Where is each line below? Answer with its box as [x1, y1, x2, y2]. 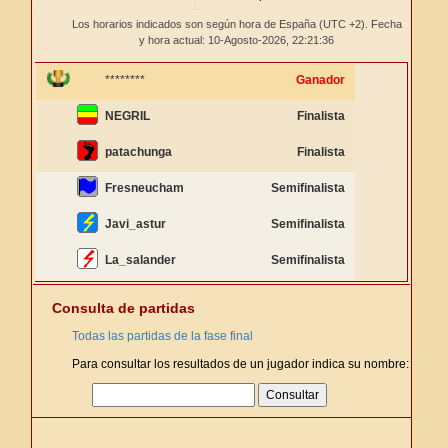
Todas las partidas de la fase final [72, 329, 253, 343]
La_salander [105, 253, 176, 267]
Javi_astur [105, 217, 166, 231]
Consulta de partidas [52, 300, 195, 316]
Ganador [296, 73, 345, 87]
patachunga [105, 145, 172, 159]
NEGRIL [105, 109, 150, 123]
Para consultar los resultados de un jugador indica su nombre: [72, 357, 409, 371]
